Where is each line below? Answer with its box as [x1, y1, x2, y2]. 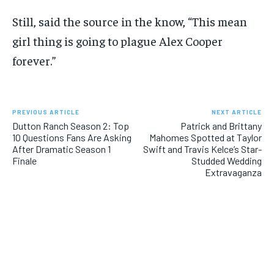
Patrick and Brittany [180, 120, 262, 132]
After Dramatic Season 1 [12, 143, 111, 155]
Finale [12, 155, 37, 167]
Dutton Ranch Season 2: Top [12, 120, 129, 132]
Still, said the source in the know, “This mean [12, 13, 247, 29]
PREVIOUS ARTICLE [12, 108, 80, 116]
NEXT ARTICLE [211, 108, 262, 116]
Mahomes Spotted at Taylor [149, 131, 262, 144]
